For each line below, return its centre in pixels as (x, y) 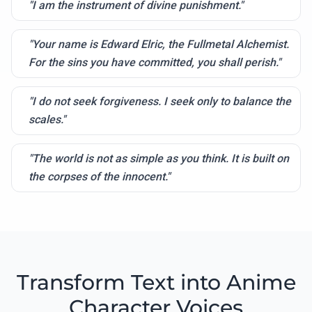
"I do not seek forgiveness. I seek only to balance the (160, 102)
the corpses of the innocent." (99, 177)
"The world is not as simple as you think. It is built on (159, 159)
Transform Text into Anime (156, 283)
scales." (47, 120)
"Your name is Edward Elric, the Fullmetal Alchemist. (159, 45)
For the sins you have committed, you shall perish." (155, 63)
